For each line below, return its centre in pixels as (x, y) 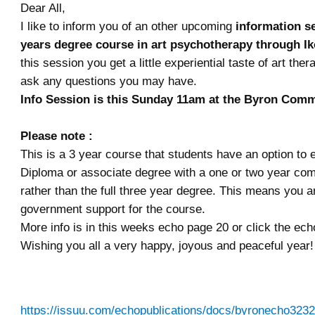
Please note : (57, 136)
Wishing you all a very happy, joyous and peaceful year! (167, 246)
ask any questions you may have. (109, 81)
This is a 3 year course (81, 154)
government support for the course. (113, 209)
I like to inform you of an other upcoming (128, 26)
